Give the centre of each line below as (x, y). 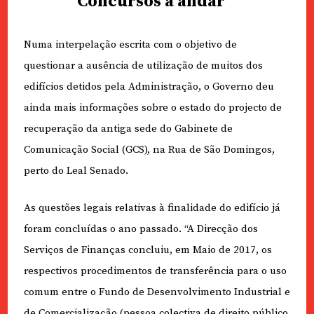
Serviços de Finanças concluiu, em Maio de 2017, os (148, 250)
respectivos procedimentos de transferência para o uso (155, 271)
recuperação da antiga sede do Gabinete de (128, 129)
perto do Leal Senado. (76, 171)
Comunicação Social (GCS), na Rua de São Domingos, (149, 150)
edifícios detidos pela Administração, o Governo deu (149, 87)
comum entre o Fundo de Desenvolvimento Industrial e (157, 292)
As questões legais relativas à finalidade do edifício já (152, 207)
